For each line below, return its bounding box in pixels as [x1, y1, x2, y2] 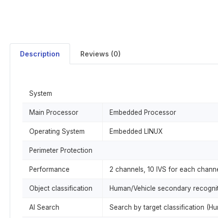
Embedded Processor [109, 109, 176, 116]
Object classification [29, 184, 92, 192]
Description [20, 50, 60, 58]
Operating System [29, 127, 85, 135]
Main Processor [29, 109, 78, 116]
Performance [29, 165, 70, 173]
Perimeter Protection [29, 146, 92, 154]
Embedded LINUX [109, 127, 163, 135]
